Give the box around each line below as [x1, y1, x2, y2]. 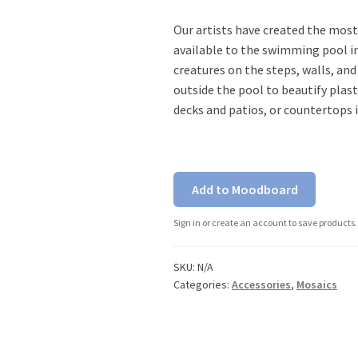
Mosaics [296, 277, 338, 292]
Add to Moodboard [191, 181, 298, 197]
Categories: [173, 277, 233, 292]
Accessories [232, 277, 292, 292]
